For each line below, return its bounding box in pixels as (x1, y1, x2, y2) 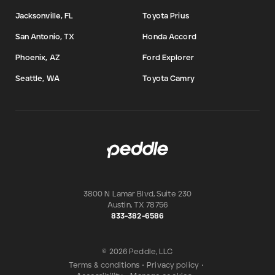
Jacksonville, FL (15, 12, 74, 21)
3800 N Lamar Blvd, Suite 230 (83, 190, 192, 199)
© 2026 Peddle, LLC (102, 248, 173, 257)
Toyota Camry (142, 75, 195, 83)
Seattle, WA (15, 75, 60, 83)
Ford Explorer (142, 54, 194, 63)
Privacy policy (147, 261, 199, 270)
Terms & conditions (68, 261, 140, 270)
